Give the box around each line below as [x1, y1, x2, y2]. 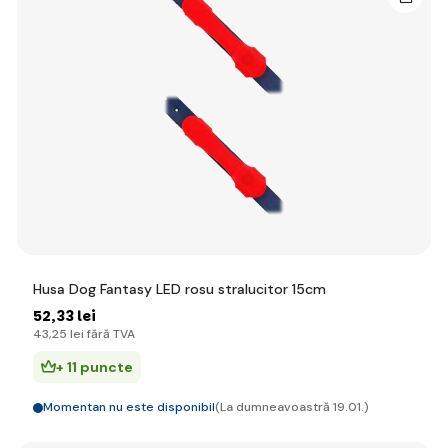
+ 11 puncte [56, 358, 133, 376]
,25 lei [49, 326, 84, 342]
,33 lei [51, 306, 96, 326]
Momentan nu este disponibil [43, 399, 215, 415]
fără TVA [84, 326, 135, 342]
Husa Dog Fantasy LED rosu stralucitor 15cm [33, 280, 326, 298]
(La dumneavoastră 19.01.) [215, 399, 369, 415]
